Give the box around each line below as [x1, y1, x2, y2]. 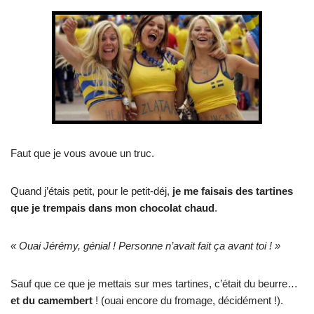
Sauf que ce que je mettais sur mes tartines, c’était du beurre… [11, 278, 298, 290]
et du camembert [11, 294, 93, 307]
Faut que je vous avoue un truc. [11, 147, 154, 160]
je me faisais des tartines [170, 185, 293, 198]
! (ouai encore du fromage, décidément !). [93, 294, 283, 307]
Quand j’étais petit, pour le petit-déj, [11, 185, 170, 198]
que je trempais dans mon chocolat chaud [11, 202, 214, 214]
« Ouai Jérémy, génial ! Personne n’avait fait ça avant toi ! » [11, 240, 280, 252]
